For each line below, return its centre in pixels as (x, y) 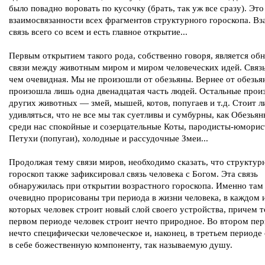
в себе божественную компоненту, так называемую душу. (121, 245)
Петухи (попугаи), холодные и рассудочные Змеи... (109, 138)
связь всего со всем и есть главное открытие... (98, 32)
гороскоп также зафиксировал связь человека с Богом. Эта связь (133, 174)
